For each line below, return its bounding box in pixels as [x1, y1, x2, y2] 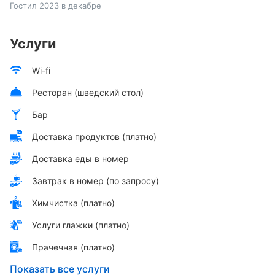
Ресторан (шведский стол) [32, 87, 144, 98]
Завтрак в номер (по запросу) [32, 175, 159, 186]
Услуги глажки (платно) [32, 219, 130, 230]
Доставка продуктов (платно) [32, 131, 157, 142]
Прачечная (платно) [32, 241, 115, 252]
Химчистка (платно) [32, 197, 115, 208]
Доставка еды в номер [32, 153, 129, 164]
